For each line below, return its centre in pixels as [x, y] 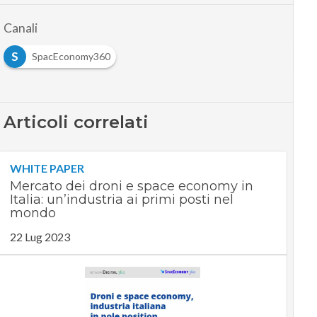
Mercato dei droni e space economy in [131, 186]
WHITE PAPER [47, 168]
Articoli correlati [76, 122]
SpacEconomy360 [71, 57]
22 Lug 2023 [40, 237]
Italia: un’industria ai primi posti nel [121, 200]
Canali [20, 28]
